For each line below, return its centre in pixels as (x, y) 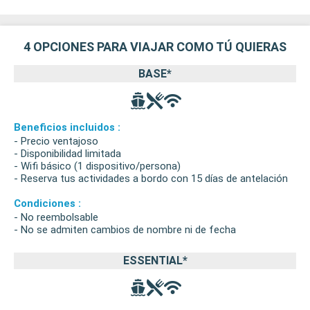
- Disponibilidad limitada (67, 153)
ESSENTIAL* (155, 260)
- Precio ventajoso (56, 141)
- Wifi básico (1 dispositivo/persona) (97, 166)
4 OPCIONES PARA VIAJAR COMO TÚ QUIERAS (155, 47)
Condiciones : (47, 203)
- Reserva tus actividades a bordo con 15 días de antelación (151, 178)
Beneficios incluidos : (67, 127)
